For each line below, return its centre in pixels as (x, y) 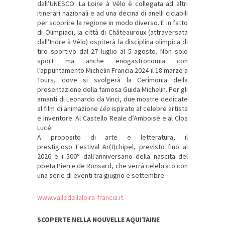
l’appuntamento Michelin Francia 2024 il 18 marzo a (113, 71)
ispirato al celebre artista (149, 109)
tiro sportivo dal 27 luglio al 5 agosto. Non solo (113, 51)
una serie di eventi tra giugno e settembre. (101, 176)
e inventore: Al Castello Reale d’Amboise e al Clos (113, 118)
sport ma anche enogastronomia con (113, 61)
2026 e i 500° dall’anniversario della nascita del (113, 156)
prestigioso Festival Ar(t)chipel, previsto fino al (113, 147)
